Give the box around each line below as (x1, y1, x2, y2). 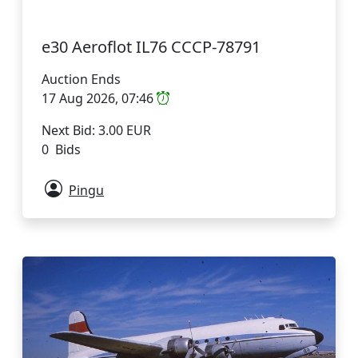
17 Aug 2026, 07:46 (42, 89, 157, 108)
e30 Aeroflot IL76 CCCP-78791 (42, 36, 261, 58)
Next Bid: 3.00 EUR (42, 121, 151, 140)
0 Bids (42, 141, 81, 159)
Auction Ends (42, 70, 121, 89)
